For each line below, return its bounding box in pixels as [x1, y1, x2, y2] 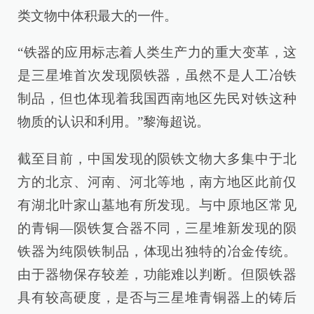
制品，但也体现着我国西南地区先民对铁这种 [18, 91, 296, 107]
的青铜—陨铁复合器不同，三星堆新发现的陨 [18, 220, 296, 235]
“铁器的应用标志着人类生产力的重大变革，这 [18, 45, 296, 60]
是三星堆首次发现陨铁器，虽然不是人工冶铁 [18, 68, 296, 83]
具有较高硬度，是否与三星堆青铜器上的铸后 [18, 289, 296, 305]
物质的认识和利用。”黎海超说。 [18, 114, 210, 130]
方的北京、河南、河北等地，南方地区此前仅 [18, 174, 296, 189]
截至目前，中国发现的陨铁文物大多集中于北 [18, 151, 296, 166]
